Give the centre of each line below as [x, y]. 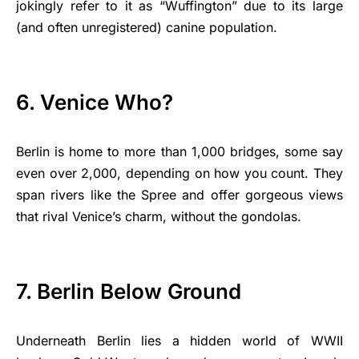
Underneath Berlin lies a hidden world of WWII [179, 341]
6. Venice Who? [95, 102]
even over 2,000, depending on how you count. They [179, 173]
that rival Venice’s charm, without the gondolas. [159, 216]
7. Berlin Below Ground [129, 291]
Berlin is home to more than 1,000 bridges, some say [179, 151]
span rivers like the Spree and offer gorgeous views [179, 195]
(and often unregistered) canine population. [147, 27]
